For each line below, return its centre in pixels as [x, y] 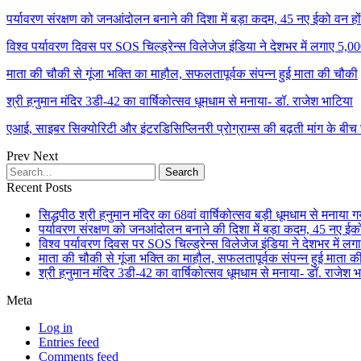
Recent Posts [39, 187]
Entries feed [69, 342]
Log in [56, 327]
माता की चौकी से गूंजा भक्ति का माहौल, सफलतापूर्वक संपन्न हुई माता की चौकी [182, 73]
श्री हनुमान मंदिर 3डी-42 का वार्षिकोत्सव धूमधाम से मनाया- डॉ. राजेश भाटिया [180, 101]
